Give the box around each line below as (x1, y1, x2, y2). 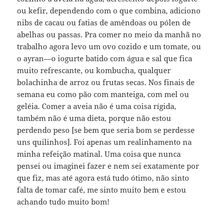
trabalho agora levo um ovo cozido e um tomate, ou (17, 41, 202, 51)
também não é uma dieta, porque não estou (17, 112, 172, 123)
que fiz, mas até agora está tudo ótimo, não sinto (17, 172, 190, 183)
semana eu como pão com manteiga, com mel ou (17, 89, 190, 99)
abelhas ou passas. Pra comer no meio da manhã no (17, 29, 202, 39)
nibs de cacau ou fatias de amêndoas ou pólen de (17, 17, 191, 27)
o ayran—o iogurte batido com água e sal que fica (17, 53, 193, 63)
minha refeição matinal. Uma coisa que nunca (17, 148, 181, 159)
